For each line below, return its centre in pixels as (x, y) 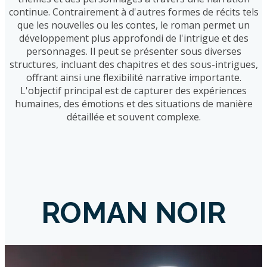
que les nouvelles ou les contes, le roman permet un (133, 25)
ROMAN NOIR (133, 212)
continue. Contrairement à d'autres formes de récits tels (133, 12)
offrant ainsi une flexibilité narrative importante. (133, 77)
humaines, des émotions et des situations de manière (133, 103)
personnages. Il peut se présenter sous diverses (133, 51)
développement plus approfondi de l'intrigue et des (133, 38)
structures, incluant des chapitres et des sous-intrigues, (133, 64)
